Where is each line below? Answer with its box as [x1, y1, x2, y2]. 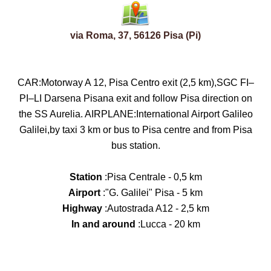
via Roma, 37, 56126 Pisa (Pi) [70, 30, 201, 41]
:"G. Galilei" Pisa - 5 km [100, 188, 203, 198]
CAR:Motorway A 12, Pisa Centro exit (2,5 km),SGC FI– [17, 77, 254, 88]
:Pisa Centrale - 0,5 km [102, 172, 202, 182]
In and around [71, 219, 135, 229]
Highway [62, 203, 102, 214]
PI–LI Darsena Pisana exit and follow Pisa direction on [19, 93, 252, 103]
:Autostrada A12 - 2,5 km [102, 203, 209, 214]
